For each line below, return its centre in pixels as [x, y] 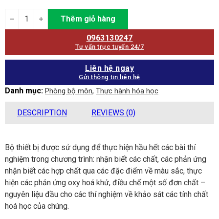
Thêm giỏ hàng [88, 19]
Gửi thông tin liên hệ [109, 77]
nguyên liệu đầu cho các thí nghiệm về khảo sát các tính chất [107, 194]
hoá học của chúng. [37, 206]
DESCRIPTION [42, 112]
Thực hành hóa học [127, 91]
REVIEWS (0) [113, 112]
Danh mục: [25, 90]
